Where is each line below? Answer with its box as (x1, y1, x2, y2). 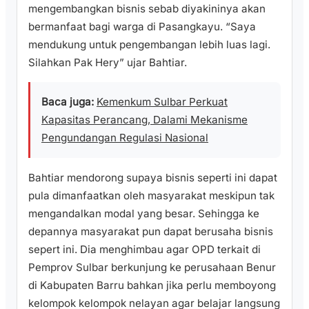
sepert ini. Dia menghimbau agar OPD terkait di (28, 242, 261, 256)
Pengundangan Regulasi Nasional (41, 131, 208, 145)
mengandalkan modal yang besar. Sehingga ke (28, 206, 259, 220)
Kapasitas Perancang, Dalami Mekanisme (41, 113, 248, 127)
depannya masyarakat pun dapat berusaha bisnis (28, 224, 273, 238)
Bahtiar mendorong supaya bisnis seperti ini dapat (28, 170, 277, 184)
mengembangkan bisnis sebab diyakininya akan (28, 2, 266, 16)
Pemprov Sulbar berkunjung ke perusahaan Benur (28, 260, 276, 274)
